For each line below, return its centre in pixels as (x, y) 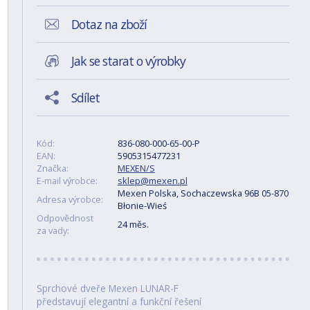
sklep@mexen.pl (152, 181)
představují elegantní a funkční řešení (119, 301)
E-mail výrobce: (67, 181)
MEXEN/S (136, 168)
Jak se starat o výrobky (128, 61)
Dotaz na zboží (109, 24)
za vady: (53, 230)
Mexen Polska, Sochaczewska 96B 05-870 (203, 193)
